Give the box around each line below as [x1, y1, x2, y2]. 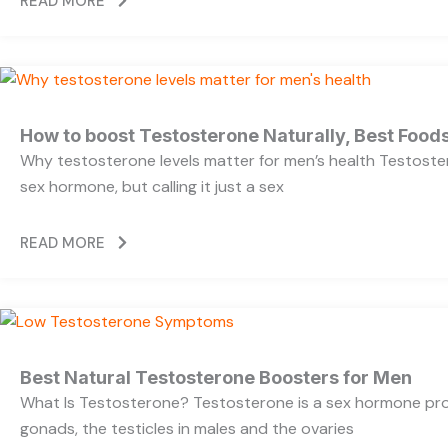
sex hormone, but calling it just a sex [20, 175, 284, 197]
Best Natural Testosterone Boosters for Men [20, 366, 412, 388]
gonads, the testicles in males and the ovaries [20, 417, 354, 439]
